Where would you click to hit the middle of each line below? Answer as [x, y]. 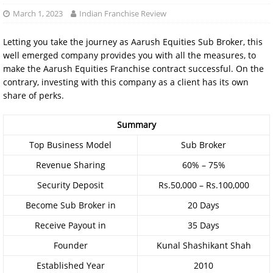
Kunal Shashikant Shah [204, 245]
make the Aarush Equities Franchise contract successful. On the [133, 69]
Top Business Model [70, 145]
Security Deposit [70, 185]
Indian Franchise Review [123, 13]
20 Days [204, 205]
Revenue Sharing [70, 165]
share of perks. [34, 95]
